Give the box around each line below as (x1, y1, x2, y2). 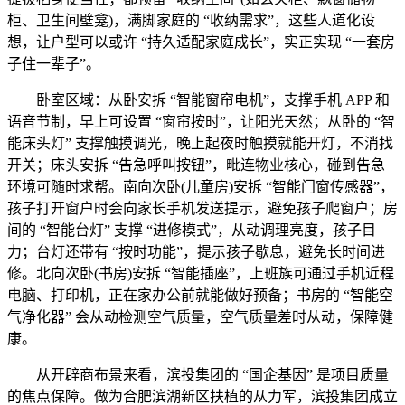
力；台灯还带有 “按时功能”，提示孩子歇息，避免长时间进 (7, 244, 385, 259)
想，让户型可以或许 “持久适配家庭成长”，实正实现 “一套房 (7, 34, 395, 50)
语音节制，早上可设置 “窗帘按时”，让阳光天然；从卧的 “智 (7, 114, 395, 129)
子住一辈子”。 (7, 56, 100, 71)
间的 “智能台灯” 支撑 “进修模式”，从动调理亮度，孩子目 (7, 222, 376, 238)
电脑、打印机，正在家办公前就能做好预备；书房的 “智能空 (7, 287, 393, 303)
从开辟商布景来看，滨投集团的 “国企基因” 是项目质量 (7, 367, 389, 382)
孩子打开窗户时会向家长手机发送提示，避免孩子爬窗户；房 (7, 201, 398, 216)
